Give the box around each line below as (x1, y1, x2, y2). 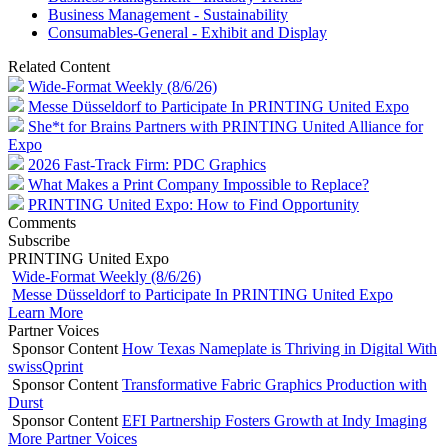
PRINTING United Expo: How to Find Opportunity (28, 195, 359, 213)
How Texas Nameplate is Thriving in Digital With (122, 339, 437, 357)
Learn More (8, 303, 83, 321)
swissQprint (8, 357, 83, 375)
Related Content (8, 57, 110, 75)
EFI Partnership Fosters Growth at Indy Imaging (122, 411, 427, 429)
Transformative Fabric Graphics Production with (122, 375, 427, 393)
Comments (8, 213, 76, 231)
